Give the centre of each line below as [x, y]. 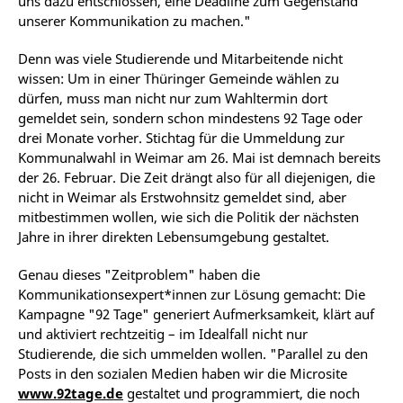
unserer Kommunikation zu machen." [134, 21]
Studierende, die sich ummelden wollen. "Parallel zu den [193, 354]
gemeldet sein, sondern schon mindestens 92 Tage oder [190, 118]
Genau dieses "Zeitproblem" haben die [139, 275]
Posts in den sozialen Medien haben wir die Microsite [183, 374]
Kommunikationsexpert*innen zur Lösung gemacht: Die [192, 295]
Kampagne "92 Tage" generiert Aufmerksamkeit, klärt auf [196, 314]
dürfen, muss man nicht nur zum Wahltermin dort [173, 99]
